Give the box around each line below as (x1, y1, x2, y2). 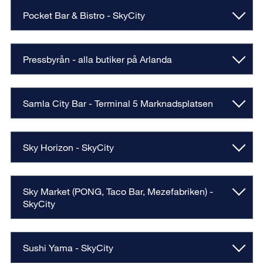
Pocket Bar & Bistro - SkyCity (22, 9, 145, 21)
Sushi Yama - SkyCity (22, 242, 116, 254)
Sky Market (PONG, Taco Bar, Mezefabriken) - (22, 186, 213, 197)
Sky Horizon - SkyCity (22, 141, 114, 153)
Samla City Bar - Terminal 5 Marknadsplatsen (22, 97, 213, 109)
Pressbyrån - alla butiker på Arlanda (22, 53, 172, 65)
